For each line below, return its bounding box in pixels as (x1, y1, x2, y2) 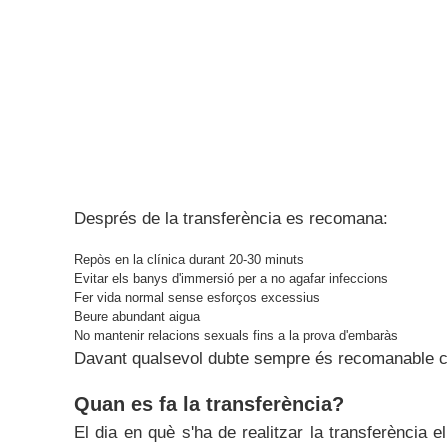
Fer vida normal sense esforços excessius (74, 290, 320, 305)
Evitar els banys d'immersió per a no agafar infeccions (74, 271, 388, 286)
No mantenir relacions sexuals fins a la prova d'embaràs (74, 328, 398, 343)
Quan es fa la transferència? (74, 393, 344, 415)
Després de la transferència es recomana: (74, 209, 388, 228)
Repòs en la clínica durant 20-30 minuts (74, 252, 304, 267)
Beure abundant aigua (74, 309, 200, 324)
